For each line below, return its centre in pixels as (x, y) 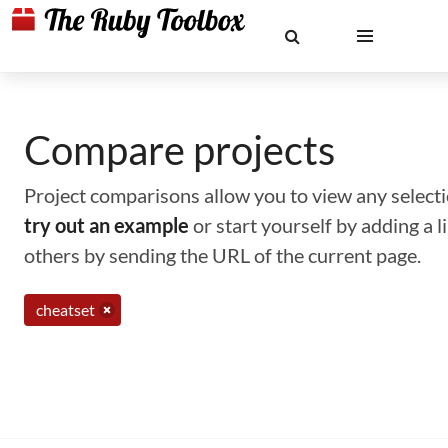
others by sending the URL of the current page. (222, 255)
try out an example (106, 225)
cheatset (65, 309)
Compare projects (179, 150)
